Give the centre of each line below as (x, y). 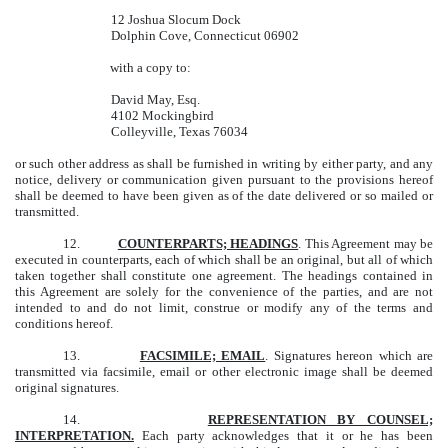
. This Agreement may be (365, 243)
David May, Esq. (155, 99)
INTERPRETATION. (74, 435)
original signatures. (67, 387)
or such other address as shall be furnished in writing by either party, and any (224, 163)
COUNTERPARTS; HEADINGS (208, 243)
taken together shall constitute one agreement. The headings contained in (224, 275)
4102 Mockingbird (162, 115)
